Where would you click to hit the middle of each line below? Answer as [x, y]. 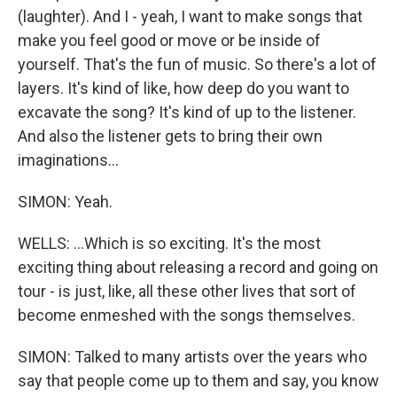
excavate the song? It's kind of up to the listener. [187, 112]
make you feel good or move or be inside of [169, 40]
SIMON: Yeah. [65, 202]
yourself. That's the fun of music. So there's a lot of [197, 64]
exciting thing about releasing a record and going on [198, 267]
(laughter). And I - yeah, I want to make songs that [190, 16]
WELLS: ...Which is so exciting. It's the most [169, 243]
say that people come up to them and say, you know [198, 381]
